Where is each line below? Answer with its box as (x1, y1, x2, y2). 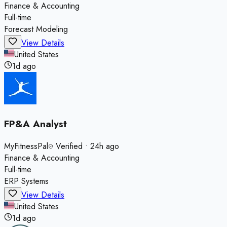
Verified (53, 140, 83, 152)
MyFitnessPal (4, 140, 48, 152)
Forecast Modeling (4, 23, 68, 35)
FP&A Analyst (4, 117, 67, 131)
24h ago (90, 140, 119, 152)
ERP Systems (4, 175, 49, 187)
